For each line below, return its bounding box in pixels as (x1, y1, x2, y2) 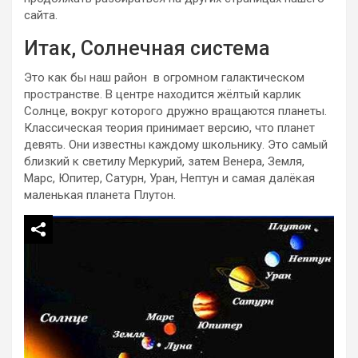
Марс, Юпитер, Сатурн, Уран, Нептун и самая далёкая (24, 170, 315, 185)
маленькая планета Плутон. (24, 187, 176, 202)
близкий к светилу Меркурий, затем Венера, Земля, (24, 153, 304, 169)
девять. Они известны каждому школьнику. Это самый (24, 137, 328, 152)
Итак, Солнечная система (24, 36, 270, 60)
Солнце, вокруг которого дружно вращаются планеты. (24, 103, 327, 118)
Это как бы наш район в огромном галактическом (24, 70, 304, 85)
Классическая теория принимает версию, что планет (24, 120, 315, 135)
